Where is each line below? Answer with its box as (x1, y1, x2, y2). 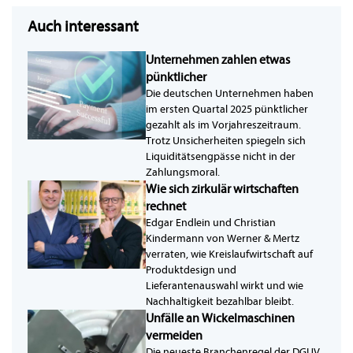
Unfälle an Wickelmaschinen (146, 311, 295, 326)
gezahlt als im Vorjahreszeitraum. (146, 118, 301, 132)
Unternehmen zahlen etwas (146, 53, 290, 68)
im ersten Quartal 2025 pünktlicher (146, 102, 308, 117)
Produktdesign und (146, 263, 236, 277)
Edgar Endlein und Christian (146, 216, 276, 230)
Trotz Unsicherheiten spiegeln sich (146, 134, 306, 148)
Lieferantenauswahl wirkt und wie (146, 279, 303, 293)
